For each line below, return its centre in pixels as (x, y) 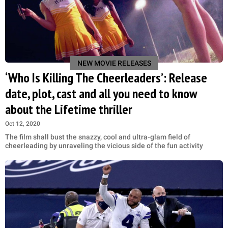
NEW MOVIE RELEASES (114, 63)
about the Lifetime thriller (69, 109)
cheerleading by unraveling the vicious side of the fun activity (104, 146)
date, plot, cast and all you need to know (101, 94)
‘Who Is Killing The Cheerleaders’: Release (106, 78)
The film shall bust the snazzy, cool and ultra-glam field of (98, 137)
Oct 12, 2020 (23, 124)
